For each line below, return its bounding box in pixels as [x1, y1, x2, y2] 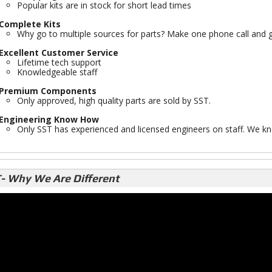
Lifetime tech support [16, 56, 101, 68]
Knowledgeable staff [16, 66, 97, 78]
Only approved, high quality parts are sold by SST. [16, 95, 211, 106]
